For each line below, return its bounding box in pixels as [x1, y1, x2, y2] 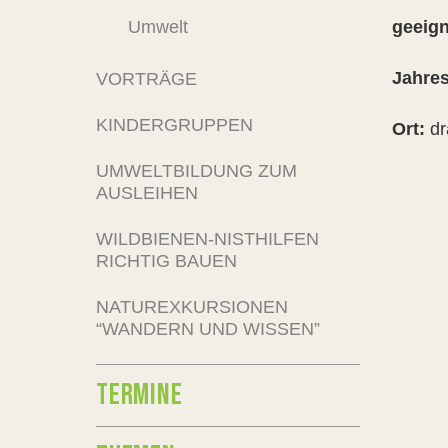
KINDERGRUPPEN [96, 115, 253, 135]
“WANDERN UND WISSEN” [96, 319, 320, 339]
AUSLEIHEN [96, 183, 198, 203]
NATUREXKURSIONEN [96, 297, 288, 317]
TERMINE [96, 377, 183, 413]
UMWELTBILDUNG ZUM [96, 161, 297, 181]
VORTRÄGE [96, 69, 197, 89]
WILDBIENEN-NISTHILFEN [96, 229, 319, 249]
